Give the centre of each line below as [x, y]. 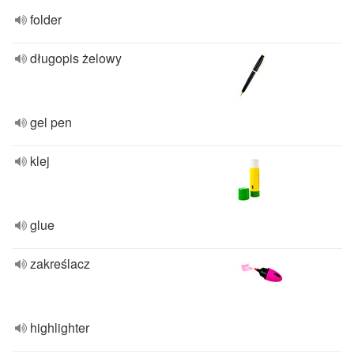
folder [46, 19]
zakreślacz [60, 264]
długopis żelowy [76, 58]
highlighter [60, 328]
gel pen [51, 122]
